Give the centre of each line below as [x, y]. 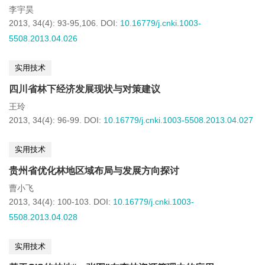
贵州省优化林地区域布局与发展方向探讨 [94, 171]
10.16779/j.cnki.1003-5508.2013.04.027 [178, 120]
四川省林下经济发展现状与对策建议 [85, 89]
